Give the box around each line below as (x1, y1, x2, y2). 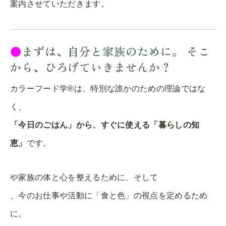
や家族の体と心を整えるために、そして (10, 173, 158, 182)
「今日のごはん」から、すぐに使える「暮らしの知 (10, 120, 200, 129)
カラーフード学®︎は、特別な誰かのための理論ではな (10, 84, 206, 93)
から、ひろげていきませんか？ (10, 58, 172, 75)
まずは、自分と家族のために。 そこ (21, 42, 210, 59)
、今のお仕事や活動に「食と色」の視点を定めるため (10, 191, 208, 200)
